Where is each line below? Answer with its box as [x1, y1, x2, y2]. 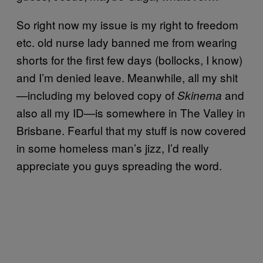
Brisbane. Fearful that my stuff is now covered [16, 122, 246, 138]
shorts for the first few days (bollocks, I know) [16, 52, 242, 68]
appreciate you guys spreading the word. [16, 157, 222, 173]
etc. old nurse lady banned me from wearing [16, 34, 237, 50]
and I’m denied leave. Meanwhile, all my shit [16, 69, 238, 85]
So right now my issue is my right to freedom [16, 16, 238, 32]
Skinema [177, 87, 222, 103]
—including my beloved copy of [16, 87, 177, 103]
